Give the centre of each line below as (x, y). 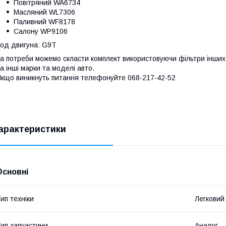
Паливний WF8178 (44, 21)
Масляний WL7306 (44, 12)
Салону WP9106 (41, 31)
